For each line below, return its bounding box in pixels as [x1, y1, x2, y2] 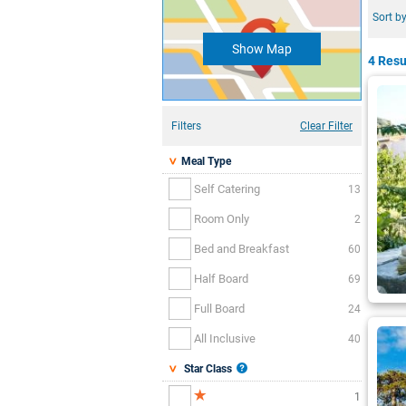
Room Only [194, 211, 249, 226]
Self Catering [194, 181, 260, 196]
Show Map [232, 41, 292, 56]
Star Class [179, 362, 232, 376]
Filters [171, 120, 201, 133]
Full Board [194, 301, 245, 315]
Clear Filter [300, 120, 353, 133]
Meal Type [179, 155, 231, 169]
